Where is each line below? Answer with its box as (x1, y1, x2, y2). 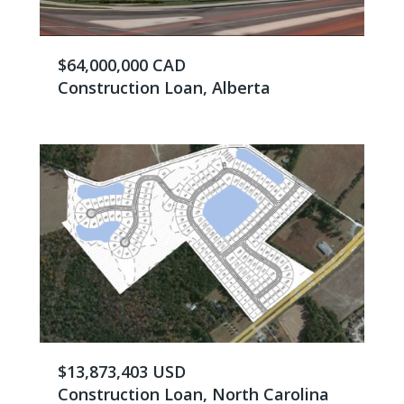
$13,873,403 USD (58, 361, 186, 382)
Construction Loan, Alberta (58, 77, 271, 98)
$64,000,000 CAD (58, 54, 186, 76)
